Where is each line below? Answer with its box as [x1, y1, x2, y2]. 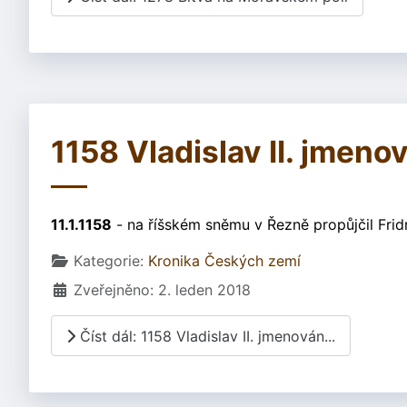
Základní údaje [50, 251, 153, 270]
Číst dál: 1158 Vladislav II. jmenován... [75, 326, 335, 345]
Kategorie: [69, 252, 148, 271]
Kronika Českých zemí [148, 252, 301, 271]
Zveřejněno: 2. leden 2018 [74, 281, 251, 300]
